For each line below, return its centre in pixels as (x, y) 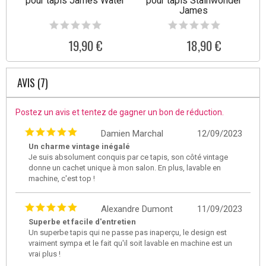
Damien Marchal (132, 133)
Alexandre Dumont (137, 209)
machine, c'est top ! (62, 178)
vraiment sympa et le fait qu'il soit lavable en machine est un (130, 243)
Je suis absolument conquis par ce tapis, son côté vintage (128, 157)
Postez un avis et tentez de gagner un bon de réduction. (120, 112)
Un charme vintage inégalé (79, 146)
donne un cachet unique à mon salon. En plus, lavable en (125, 167)
